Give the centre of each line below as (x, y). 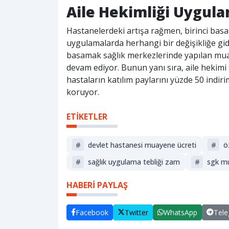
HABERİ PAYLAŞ (97, 185)
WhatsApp (180, 212)
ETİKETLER (87, 117)
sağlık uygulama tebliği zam (134, 162)
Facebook (92, 212)
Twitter (136, 212)
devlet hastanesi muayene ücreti (142, 145)
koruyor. (83, 92)
